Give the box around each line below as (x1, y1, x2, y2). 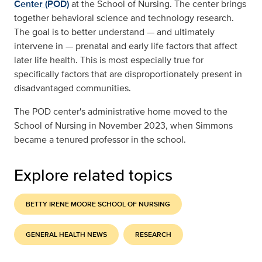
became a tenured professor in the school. (14, 133, 186, 147)
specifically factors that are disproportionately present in (14, 67, 242, 81)
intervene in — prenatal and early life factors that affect (14, 39, 237, 53)
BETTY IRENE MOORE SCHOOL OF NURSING (26, 199, 170, 210)
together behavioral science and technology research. (14, 11, 234, 25)
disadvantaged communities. (14, 81, 131, 95)
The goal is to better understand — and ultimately (14, 25, 215, 39)
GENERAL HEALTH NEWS (26, 229, 107, 240)
